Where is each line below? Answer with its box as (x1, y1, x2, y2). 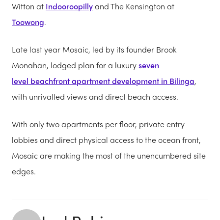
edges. (12, 165, 36, 177)
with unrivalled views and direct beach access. (12, 90, 178, 102)
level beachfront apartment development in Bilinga (12, 75, 194, 86)
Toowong (12, 16, 44, 27)
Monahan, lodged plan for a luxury (12, 59, 138, 71)
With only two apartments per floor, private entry (12, 118, 185, 130)
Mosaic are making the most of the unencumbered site (12, 149, 206, 161)
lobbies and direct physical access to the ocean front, (12, 134, 201, 145)
